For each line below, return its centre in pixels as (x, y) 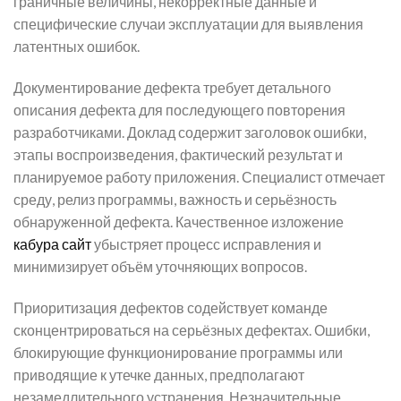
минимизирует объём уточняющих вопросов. (160, 266)
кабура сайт (52, 243)
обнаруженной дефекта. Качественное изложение (179, 221)
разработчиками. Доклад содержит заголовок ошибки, (190, 132)
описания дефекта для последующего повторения (179, 109)
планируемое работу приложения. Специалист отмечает (199, 176)
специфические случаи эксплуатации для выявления (188, 24)
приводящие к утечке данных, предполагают (159, 374)
